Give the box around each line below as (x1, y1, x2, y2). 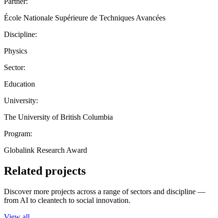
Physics (4, 46, 27, 55)
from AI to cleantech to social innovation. (4, 196, 130, 204)
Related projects (4, 164, 86, 177)
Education (4, 79, 35, 88)
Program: (4, 129, 32, 138)
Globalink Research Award (4, 145, 87, 154)
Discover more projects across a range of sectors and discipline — (4, 187, 205, 196)
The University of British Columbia (4, 112, 113, 121)
